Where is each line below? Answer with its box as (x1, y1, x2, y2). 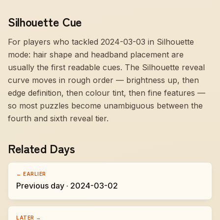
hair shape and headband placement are (33, 50, 184, 59)
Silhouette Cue (8, 13, 82, 30)
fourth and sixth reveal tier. (8, 113, 109, 123)
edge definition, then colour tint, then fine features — (8, 88, 205, 98)
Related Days (8, 139, 75, 157)
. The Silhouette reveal (120, 62, 205, 72)
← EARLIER (16, 171, 46, 177)
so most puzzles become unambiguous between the (8, 101, 203, 110)
